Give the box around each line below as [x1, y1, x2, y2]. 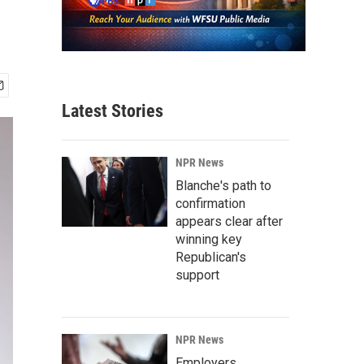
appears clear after [175, 214, 283, 230]
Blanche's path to [175, 178, 271, 194]
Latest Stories [62, 101, 163, 122]
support [175, 267, 219, 284]
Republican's [175, 249, 246, 266]
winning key [175, 232, 242, 248]
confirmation [175, 196, 245, 212]
